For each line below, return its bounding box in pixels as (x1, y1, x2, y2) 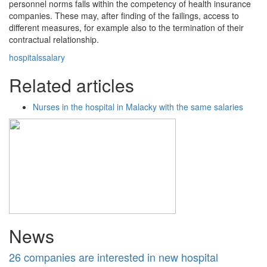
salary (42, 51, 65, 63)
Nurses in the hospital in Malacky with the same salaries (33, 101, 243, 113)
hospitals (9, 51, 42, 63)
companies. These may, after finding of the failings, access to (9, 10, 239, 21)
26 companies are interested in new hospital (9, 249, 218, 265)
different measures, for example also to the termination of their (9, 21, 244, 33)
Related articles (9, 72, 134, 98)
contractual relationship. (9, 33, 99, 45)
